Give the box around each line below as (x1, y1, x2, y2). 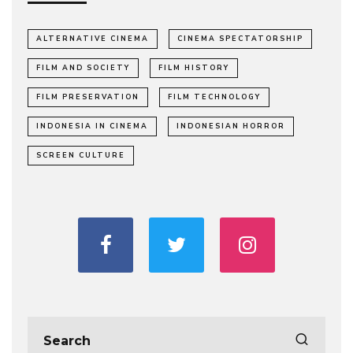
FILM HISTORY (158, 63, 229, 73)
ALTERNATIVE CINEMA (36, 34, 149, 44)
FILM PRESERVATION (36, 92, 139, 102)
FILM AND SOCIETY (36, 63, 130, 73)
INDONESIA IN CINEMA (36, 121, 148, 132)
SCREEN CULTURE (36, 150, 125, 161)
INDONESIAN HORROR (176, 121, 285, 132)
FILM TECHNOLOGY (168, 92, 261, 102)
